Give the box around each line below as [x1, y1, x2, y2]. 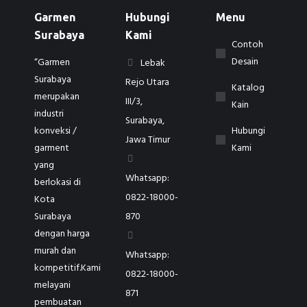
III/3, [125, 94, 143, 110]
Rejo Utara [125, 75, 169, 90]
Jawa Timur [125, 132, 170, 148]
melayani [34, 278, 71, 293]
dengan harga [34, 226, 90, 242]
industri [34, 106, 64, 122]
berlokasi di [34, 175, 81, 191]
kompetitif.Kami [34, 260, 101, 276]
